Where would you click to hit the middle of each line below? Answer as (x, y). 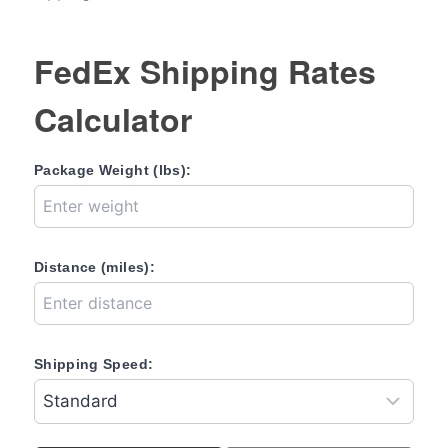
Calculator (113, 119)
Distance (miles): (94, 267)
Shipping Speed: (94, 364)
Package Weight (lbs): (113, 170)
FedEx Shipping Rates (205, 71)
